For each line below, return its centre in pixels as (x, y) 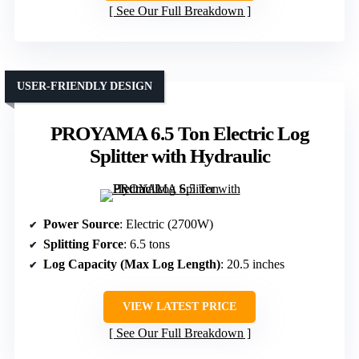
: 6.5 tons (147, 244)
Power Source (81, 224)
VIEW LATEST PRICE (179, 306)
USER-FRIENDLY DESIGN (85, 86)
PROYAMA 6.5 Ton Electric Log (179, 133)
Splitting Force (83, 244)
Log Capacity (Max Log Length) (132, 264)
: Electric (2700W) (166, 224)
